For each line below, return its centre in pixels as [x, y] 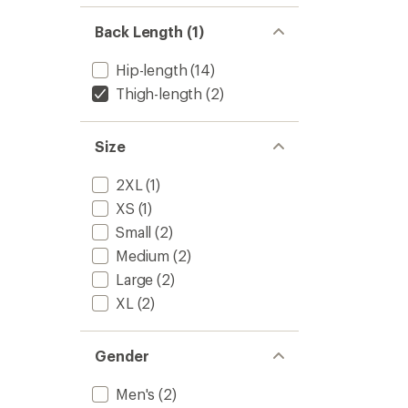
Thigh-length [159, 93]
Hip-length [152, 70]
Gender [122, 356]
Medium [143, 255]
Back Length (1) [149, 31]
